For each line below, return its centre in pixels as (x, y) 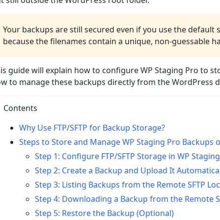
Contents (21, 108)
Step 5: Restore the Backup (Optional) (105, 213)
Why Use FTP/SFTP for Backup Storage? (92, 128)
